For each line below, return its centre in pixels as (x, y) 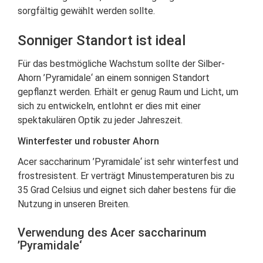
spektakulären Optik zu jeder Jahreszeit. (100, 120)
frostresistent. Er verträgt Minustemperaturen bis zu (126, 176)
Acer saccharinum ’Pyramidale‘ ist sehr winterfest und (128, 162)
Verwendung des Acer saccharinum (112, 232)
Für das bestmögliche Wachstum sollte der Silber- (121, 64)
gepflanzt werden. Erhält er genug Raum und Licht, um (128, 92)
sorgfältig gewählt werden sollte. (86, 11)
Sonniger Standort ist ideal (102, 41)
